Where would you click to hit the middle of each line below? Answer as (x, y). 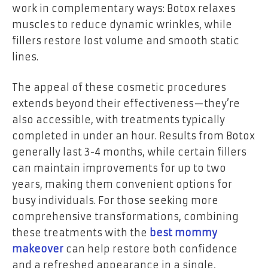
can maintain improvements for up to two (119, 168)
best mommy (183, 233)
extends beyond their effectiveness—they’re (126, 104)
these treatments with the (81, 233)
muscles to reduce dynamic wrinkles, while (122, 24)
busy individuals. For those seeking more (115, 201)
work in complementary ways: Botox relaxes (124, 8)
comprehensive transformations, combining (125, 217)
